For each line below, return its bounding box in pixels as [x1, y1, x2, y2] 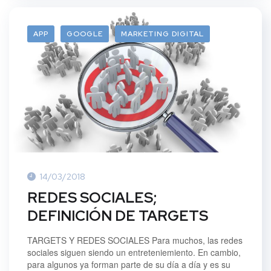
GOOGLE [67, 28, 103, 39]
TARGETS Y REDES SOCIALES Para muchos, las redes [27, 233, 243, 246]
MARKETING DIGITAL [121, 28, 204, 39]
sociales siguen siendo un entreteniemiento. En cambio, [27, 246, 241, 258]
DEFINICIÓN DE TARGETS [27, 206, 208, 225]
